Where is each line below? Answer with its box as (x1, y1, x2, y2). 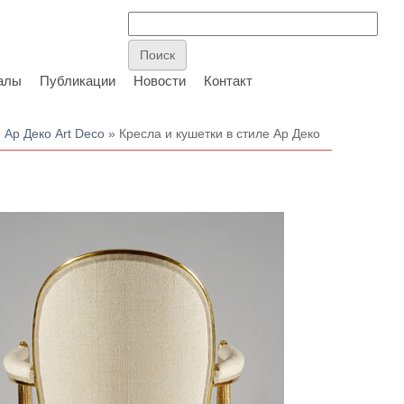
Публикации (40, 73, 115, 88)
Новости (133, 73, 186, 88)
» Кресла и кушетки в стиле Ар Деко (105, 126, 321, 141)
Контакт (204, 73, 252, 88)
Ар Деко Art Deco (5, 126, 106, 141)
